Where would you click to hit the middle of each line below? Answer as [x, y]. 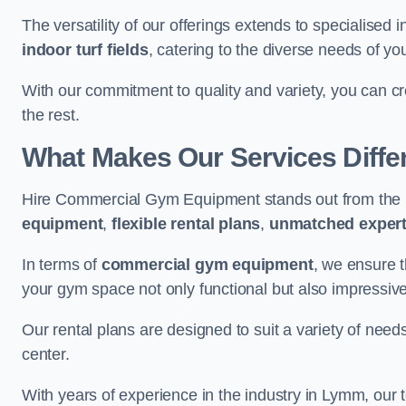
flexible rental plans [186, 224]
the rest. [51, 115]
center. [46, 354]
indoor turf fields [85, 50]
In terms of [62, 265]
